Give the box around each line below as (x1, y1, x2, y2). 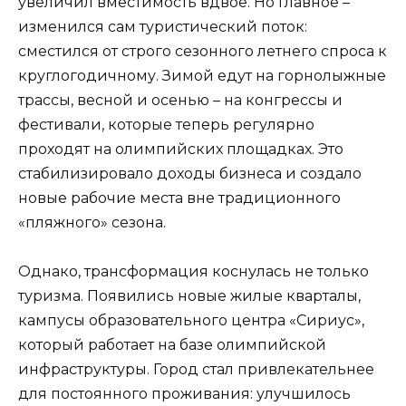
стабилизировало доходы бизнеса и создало (18, 165, 362, 183)
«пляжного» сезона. (18, 214, 166, 232)
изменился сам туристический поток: (18, 18, 307, 36)
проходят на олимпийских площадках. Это (18, 140, 343, 159)
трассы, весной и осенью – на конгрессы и (18, 92, 343, 110)
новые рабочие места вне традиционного (18, 189, 341, 208)
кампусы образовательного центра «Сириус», (18, 312, 364, 330)
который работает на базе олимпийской (18, 336, 326, 354)
